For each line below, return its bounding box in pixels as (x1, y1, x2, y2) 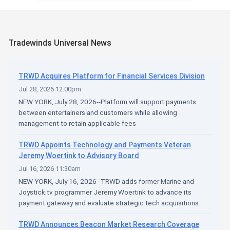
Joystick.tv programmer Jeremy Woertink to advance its (18, 188, 191, 197)
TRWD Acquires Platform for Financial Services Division (18, 72, 205, 81)
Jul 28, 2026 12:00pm (18, 85, 81, 93)
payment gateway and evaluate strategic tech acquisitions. (18, 199, 200, 207)
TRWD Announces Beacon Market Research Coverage (18, 220, 199, 229)
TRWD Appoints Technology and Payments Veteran (18, 141, 191, 149)
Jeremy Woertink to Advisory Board (18, 151, 139, 160)
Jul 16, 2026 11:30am (18, 165, 81, 173)
